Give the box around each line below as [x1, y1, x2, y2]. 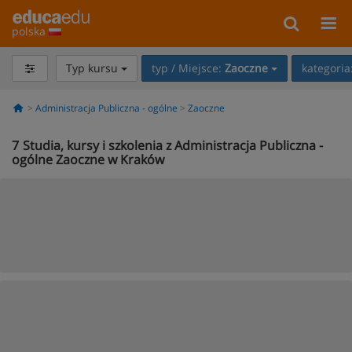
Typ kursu [65, 60, 121, 75]
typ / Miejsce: [151, 60, 225, 75]
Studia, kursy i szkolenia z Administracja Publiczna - [23, 137, 323, 154]
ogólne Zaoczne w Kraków [12, 151, 164, 168]
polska [12, 24, 49, 38]
